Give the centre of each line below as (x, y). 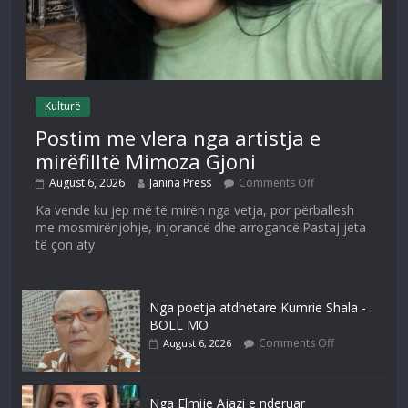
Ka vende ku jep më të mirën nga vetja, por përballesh (195, 210)
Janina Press (181, 183)
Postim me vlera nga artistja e (178, 138)
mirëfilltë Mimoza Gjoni (146, 162)
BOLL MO (179, 325)
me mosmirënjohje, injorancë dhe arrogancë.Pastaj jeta (201, 228)
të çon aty (66, 245)
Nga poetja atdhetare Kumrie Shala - (258, 308)
